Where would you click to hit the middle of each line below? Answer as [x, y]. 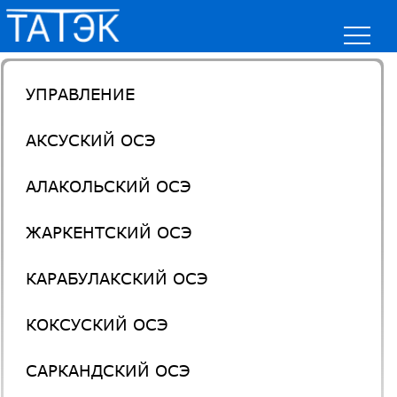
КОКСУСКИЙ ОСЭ [97, 325]
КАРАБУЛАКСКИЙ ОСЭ [117, 279]
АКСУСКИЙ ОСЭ [91, 140]
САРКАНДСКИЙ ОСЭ [109, 371]
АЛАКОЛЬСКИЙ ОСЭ [109, 187]
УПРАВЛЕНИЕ [81, 94]
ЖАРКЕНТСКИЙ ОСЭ [109, 233]
